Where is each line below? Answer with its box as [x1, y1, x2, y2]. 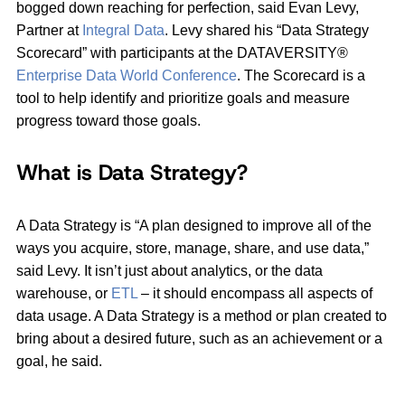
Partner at [16, 23, 82, 39]
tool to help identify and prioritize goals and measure [16, 90, 350, 107]
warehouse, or [16, 286, 111, 302]
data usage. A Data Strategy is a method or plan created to [16, 308, 387, 325]
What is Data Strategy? [16, 158, 248, 188]
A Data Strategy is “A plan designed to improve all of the [16, 218, 372, 234]
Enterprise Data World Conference [16, 68, 237, 84]
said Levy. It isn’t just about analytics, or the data [16, 263, 323, 279]
